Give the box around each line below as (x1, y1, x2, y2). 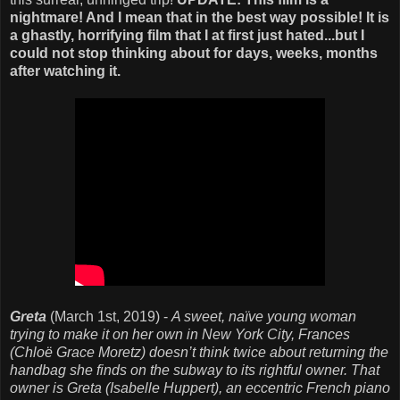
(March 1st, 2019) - (46, 309, 171, 325)
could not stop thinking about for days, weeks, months (10, 46, 378, 62)
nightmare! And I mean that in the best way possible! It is (10, 10, 389, 26)
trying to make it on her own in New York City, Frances (10, 327, 350, 343)
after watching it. (10, 63, 124, 79)
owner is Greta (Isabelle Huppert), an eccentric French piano (10, 380, 390, 396)
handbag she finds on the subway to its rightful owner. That (10, 362, 379, 379)
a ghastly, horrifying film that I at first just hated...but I (10, 28, 364, 44)
